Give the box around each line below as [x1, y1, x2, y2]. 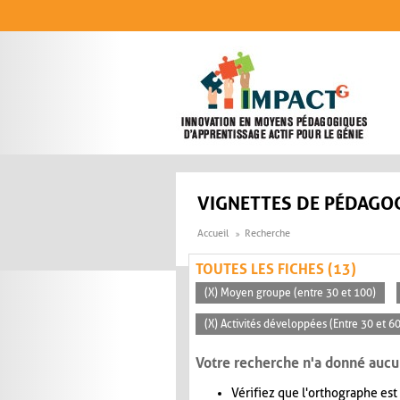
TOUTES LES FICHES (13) [196, 261, 356, 279]
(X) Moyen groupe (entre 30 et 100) [204, 287, 376, 300]
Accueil [197, 228, 229, 240]
